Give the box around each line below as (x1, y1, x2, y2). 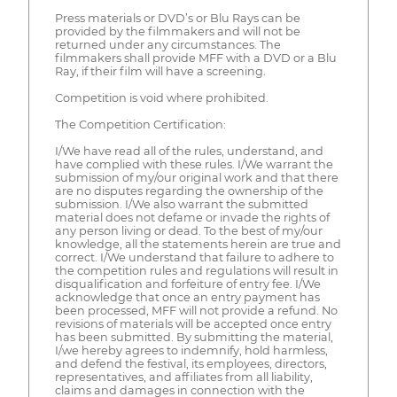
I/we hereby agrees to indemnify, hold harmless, (54, 344, 328, 358)
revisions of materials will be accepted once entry (54, 317, 331, 331)
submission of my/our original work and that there (54, 171, 339, 185)
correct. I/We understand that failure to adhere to (54, 251, 334, 265)
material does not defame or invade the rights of (54, 211, 330, 225)
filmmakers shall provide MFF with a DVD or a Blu (54, 51, 337, 66)
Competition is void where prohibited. (54, 91, 269, 105)
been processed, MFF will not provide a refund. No (54, 304, 338, 318)
